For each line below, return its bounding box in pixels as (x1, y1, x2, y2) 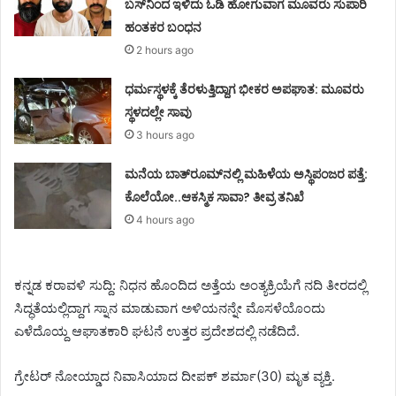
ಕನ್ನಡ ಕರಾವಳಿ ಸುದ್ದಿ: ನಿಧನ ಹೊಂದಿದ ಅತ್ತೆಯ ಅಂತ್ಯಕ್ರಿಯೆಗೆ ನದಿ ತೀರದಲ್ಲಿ (14, 277, 367, 294)
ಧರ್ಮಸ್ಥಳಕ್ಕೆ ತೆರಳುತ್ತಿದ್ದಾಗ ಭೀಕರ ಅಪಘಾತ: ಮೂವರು (125, 80, 365, 99)
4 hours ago (136, 213, 195, 227)
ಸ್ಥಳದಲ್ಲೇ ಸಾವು (125, 103, 195, 122)
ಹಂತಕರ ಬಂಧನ (125, 19, 205, 37)
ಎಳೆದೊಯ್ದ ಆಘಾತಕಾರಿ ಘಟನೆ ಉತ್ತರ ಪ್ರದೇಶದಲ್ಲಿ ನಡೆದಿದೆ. (14, 323, 300, 340)
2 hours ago (136, 43, 194, 57)
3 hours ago (136, 128, 195, 142)
